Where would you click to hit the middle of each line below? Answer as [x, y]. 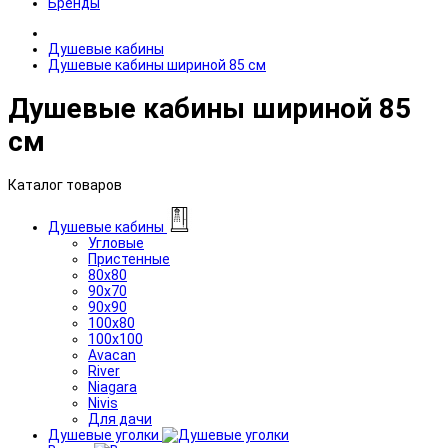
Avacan [112, 354]
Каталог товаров [65, 184]
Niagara [112, 386]
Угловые [116, 242]
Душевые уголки [105, 434]
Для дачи [120, 418]
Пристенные [129, 258]
